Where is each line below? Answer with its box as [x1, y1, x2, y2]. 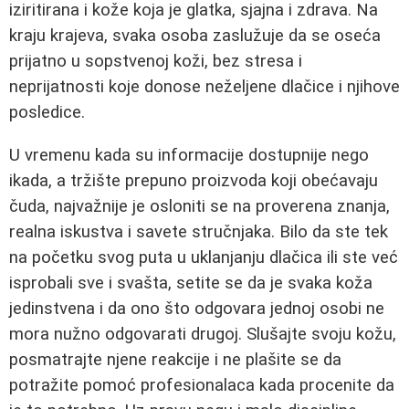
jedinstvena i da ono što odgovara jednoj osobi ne [9, 298, 384, 319]
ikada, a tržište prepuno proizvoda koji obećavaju [9, 170, 378, 191]
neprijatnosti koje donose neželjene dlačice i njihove [9, 77, 400, 98]
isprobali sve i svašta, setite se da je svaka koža [9, 272, 372, 293]
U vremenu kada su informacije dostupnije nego [9, 144, 369, 165]
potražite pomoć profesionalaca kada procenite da [9, 374, 394, 395]
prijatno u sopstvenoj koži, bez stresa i [9, 51, 302, 72]
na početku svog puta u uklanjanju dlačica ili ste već [9, 246, 398, 267]
